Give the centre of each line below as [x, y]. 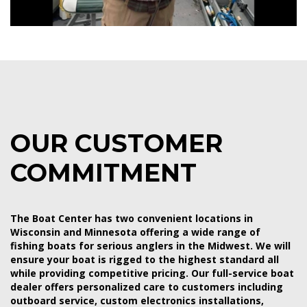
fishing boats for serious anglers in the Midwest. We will [150, 245]
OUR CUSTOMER [116, 143]
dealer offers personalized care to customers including [147, 286]
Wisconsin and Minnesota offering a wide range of [135, 232]
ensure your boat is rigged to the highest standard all [145, 259]
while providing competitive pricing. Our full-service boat [152, 273]
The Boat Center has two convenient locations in [132, 218]
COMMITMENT [103, 172]
